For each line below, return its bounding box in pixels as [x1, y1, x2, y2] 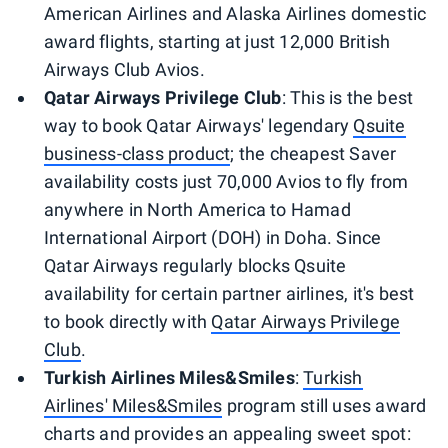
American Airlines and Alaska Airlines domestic [44, 2, 427, 24]
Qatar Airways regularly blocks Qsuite [44, 254, 347, 276]
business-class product [44, 142, 231, 164]
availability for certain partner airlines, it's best [44, 282, 415, 304]
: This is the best [281, 86, 414, 108]
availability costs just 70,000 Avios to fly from [44, 170, 409, 192]
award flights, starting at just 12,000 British [44, 30, 391, 52]
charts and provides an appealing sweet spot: [44, 422, 411, 444]
